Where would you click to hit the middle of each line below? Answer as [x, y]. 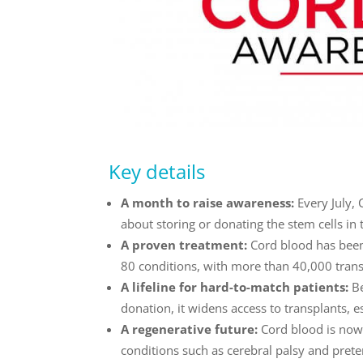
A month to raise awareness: [209, 202]
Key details [157, 171]
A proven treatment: [186, 244]
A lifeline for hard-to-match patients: [237, 286]
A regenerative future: [191, 329]
